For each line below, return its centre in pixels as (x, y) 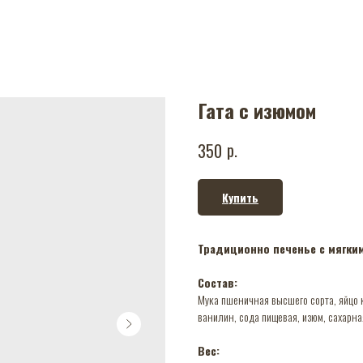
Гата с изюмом (257, 110)
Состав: (218, 282)
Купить (240, 197)
